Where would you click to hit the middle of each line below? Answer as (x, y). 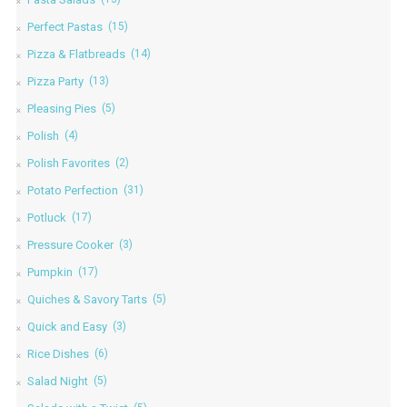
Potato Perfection (72, 190)
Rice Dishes (58, 353)
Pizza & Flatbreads (76, 54)
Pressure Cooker (70, 244)
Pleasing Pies (61, 108)
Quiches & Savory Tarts (87, 299)
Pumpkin (50, 272)
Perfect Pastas (65, 26)
